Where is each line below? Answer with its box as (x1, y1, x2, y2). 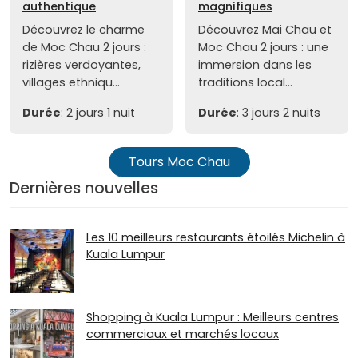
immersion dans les (198, 56, 312, 73)
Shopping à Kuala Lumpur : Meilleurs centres (86, 308, 339, 325)
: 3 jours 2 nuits (237, 104, 320, 121)
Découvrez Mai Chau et (198, 21, 332, 38)
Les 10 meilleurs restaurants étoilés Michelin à (86, 229, 345, 246)
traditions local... (198, 74, 292, 90)
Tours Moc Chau (128, 152, 230, 171)
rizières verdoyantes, (22, 56, 141, 73)
